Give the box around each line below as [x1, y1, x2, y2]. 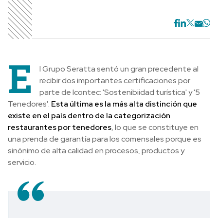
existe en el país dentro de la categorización [8, 110, 170, 121]
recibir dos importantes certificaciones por [39, 75, 190, 86]
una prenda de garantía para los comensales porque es [8, 134, 201, 144]
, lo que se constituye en [111, 122, 199, 132]
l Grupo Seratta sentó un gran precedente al [39, 64, 199, 74]
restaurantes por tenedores [8, 122, 111, 132]
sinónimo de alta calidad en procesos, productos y [8, 145, 184, 156]
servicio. [8, 157, 36, 167]
